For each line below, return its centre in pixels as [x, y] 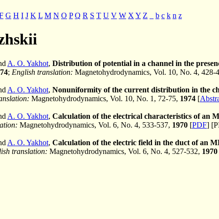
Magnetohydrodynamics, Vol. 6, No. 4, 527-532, [125, 151]
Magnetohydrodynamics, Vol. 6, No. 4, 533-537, [95, 125]
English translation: [42, 72]
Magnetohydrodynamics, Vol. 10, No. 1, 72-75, [105, 98]
